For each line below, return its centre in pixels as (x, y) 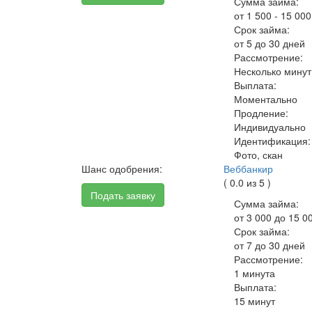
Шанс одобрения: (122, 169)
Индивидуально (270, 127)
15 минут (255, 301)
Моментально (266, 99)
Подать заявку (123, 195)
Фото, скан (259, 155)
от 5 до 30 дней (270, 43)
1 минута (255, 273)
